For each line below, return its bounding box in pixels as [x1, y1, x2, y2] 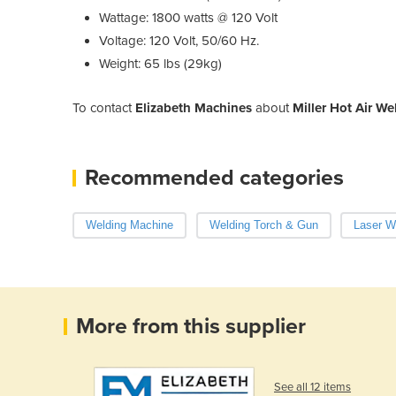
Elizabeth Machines [135, 99, 252, 116]
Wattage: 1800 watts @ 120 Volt [99, 9, 278, 26]
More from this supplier [76, 312, 306, 339]
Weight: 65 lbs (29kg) [99, 55, 222, 72]
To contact [72, 99, 135, 116]
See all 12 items [274, 380, 351, 394]
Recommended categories [85, 164, 344, 191]
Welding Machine [86, 217, 173, 232]
